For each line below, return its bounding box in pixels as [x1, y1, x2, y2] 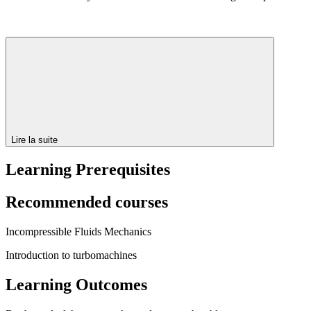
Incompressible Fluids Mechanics [6, 226, 151, 238]
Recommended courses [6, 193, 168, 212]
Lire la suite [11, 134, 60, 145]
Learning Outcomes [6, 276, 147, 294]
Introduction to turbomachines [6, 249, 137, 262]
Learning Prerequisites [6, 160, 170, 179]
